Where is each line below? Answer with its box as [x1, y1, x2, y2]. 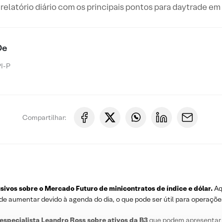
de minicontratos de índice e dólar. [98, 184, 214, 193]
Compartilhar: [22, 112, 66, 122]
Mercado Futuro [45, 184, 98, 193]
